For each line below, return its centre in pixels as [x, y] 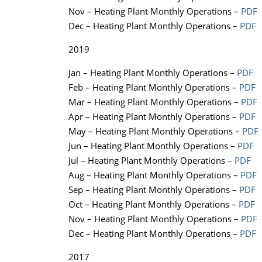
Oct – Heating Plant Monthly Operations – [154, 204]
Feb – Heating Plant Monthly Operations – [154, 87]
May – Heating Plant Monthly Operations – [155, 131]
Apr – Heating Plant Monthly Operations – [154, 117]
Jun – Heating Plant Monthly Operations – [153, 146]
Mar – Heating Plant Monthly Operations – [155, 102]
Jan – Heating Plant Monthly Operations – [153, 73]
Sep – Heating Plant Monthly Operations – [154, 190]
